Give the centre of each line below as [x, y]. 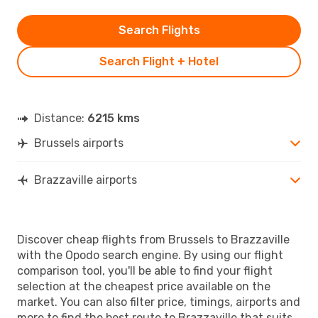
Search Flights [159, 30]
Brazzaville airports [86, 180]
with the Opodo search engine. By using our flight [150, 255]
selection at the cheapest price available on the [144, 286]
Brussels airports [79, 143]
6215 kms [114, 118]
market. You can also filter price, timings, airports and [159, 302]
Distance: [61, 118]
